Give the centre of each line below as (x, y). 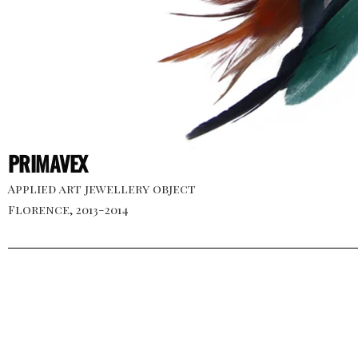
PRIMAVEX (48, 163)
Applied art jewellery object (102, 189)
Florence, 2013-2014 (68, 209)
